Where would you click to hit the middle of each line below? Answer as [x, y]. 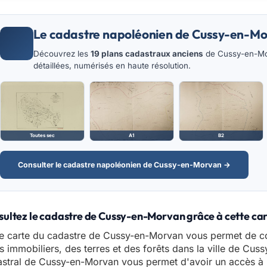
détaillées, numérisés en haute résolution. [112, 66]
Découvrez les [62, 54]
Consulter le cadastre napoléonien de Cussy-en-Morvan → [124, 165]
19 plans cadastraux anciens [147, 54]
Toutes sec [42, 136]
